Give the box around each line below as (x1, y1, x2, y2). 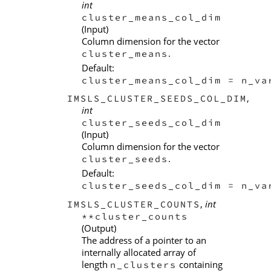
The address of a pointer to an (82, 234, 206, 246)
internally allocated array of (82, 246, 196, 258)
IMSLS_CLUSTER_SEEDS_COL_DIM (67, 93, 247, 105)
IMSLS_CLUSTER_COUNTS (67, 198, 200, 210)
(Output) (82, 222, 116, 234)
